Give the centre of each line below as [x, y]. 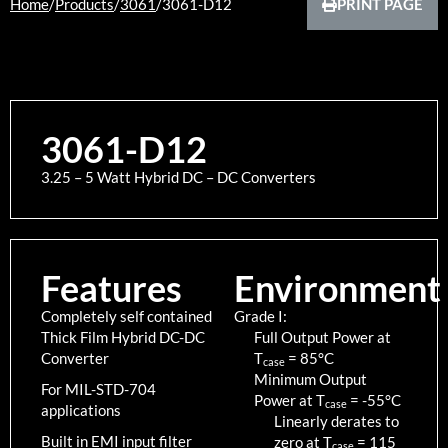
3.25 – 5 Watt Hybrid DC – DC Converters [178, 176]
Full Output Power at [322, 336]
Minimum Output [310, 378]
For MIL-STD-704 [98, 388]
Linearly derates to [336, 420]
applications [81, 409]
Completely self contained [126, 315]
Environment [337, 287]
